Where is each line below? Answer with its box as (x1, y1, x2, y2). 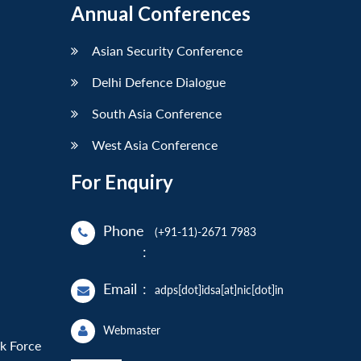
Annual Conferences (71, 2, 251, 26)
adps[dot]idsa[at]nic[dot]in (155, 283, 284, 297)
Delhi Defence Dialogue (92, 74, 226, 90)
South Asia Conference (92, 106, 222, 122)
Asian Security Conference (92, 43, 243, 59)
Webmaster (103, 323, 160, 338)
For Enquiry (71, 170, 173, 194)
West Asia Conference (92, 137, 218, 153)
